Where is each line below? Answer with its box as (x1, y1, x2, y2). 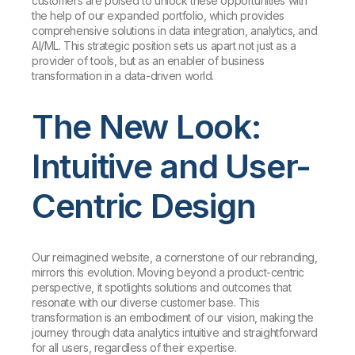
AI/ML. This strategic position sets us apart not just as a (32, 39, 296, 53)
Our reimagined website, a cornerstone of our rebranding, (32, 250, 318, 265)
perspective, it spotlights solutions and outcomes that (32, 281, 292, 295)
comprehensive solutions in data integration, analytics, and (32, 24, 318, 38)
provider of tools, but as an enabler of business (32, 54, 265, 68)
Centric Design (32, 185, 256, 227)
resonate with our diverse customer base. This (32, 296, 260, 310)
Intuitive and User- (32, 146, 311, 187)
